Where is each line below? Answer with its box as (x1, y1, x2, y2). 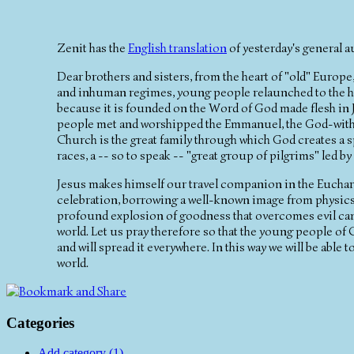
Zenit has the (57, 40, 128, 56)
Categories (6, 314, 74, 331)
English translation (128, 40, 227, 56)
